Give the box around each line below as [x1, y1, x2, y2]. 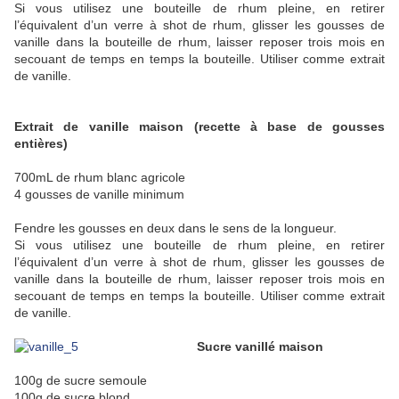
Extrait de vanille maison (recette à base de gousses [14, 119, 385, 134]
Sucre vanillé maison [197, 339, 323, 354]
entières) [14, 136, 68, 151]
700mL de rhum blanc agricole [14, 170, 192, 185]
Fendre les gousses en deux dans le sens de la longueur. [14, 221, 337, 236]
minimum [133, 187, 184, 202]
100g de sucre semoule [14, 373, 154, 388]
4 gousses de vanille [14, 187, 133, 202]
